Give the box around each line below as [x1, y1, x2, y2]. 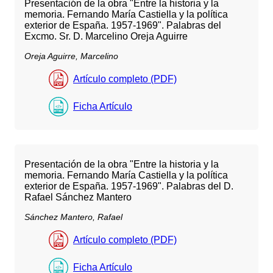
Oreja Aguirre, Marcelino [24, 51, 118, 61]
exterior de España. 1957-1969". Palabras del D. [24, 181, 233, 192]
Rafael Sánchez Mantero [24, 192, 132, 203]
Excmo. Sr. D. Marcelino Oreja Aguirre [24, 30, 188, 41]
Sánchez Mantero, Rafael [24, 212, 122, 222]
